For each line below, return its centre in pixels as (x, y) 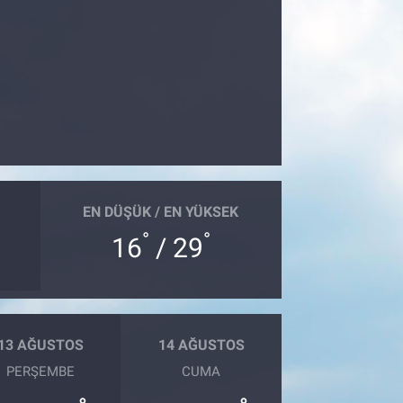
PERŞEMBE (40, 371)
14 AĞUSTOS (201, 345)
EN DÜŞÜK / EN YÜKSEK (161, 212)
